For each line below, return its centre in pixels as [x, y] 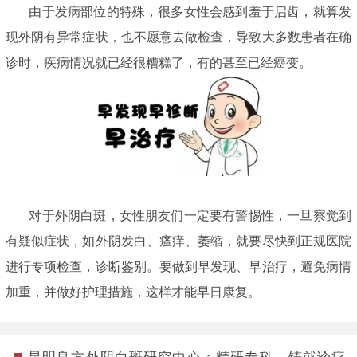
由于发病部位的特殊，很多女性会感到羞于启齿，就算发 [178, 12]
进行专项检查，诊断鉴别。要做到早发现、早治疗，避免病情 [178, 266]
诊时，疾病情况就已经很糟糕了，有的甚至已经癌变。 [159, 63]
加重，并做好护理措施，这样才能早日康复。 [133, 292]
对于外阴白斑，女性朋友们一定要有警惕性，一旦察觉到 [178, 215]
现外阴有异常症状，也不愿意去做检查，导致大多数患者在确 [178, 37]
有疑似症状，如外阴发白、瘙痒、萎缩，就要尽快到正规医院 [178, 241]
